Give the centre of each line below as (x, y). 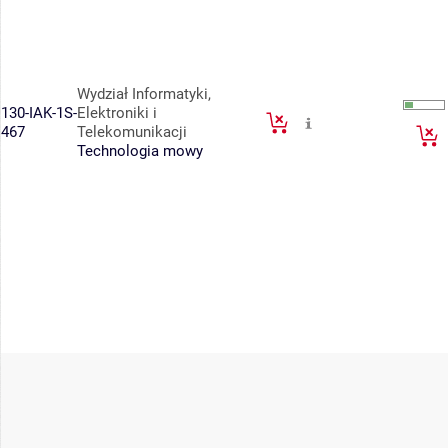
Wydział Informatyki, (144, 94)
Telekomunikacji (132, 132)
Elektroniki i (117, 113)
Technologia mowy (140, 151)
